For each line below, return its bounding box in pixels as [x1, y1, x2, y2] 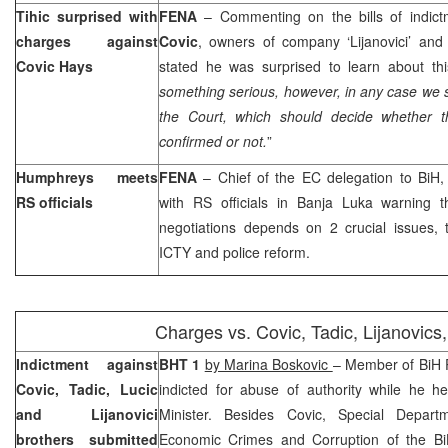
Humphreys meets [16, 166, 158, 187]
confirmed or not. [159, 130, 267, 151]
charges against [16, 30, 158, 51]
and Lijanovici [16, 403, 158, 424]
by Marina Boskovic [204, 353, 333, 374]
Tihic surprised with [16, 5, 158, 26]
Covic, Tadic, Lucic [16, 378, 158, 399]
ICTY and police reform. [159, 241, 310, 262]
